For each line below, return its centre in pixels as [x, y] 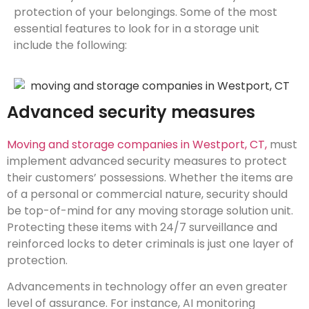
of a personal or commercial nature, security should [147, 194]
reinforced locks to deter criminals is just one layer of [150, 243]
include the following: [70, 45]
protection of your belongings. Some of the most [146, 12]
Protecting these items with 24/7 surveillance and [142, 227]
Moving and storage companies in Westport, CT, [137, 144]
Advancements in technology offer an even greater [147, 286]
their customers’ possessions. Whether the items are [150, 177]
